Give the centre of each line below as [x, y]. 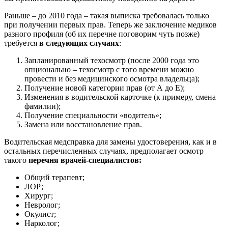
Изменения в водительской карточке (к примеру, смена [120, 97]
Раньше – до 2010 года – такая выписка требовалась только [107, 16]
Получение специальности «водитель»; [93, 115]
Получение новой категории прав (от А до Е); [105, 88]
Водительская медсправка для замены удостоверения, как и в [110, 142]
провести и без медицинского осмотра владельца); [112, 79]
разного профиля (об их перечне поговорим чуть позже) [102, 34]
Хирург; [39, 196]
